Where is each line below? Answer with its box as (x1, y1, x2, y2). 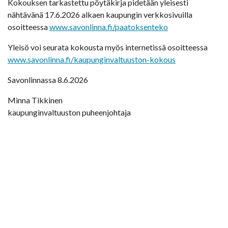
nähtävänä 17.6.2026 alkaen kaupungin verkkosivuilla (8, 10, 192, 20)
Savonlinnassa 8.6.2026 (8, 75, 88, 85)
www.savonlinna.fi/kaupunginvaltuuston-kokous (8, 54, 176, 65)
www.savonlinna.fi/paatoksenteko (49, 22, 168, 32)
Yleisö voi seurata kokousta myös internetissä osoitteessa (8, 42, 208, 52)
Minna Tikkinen (8, 95, 63, 105)
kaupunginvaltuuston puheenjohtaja (8, 107, 131, 118)
